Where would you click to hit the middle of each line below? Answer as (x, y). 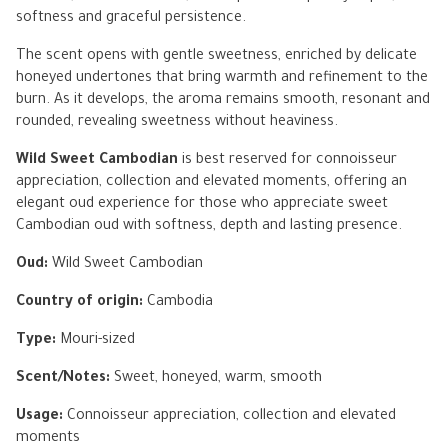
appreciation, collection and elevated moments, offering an (211, 182)
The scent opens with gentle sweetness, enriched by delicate (216, 56)
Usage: (39, 416)
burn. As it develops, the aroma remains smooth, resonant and (223, 100)
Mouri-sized (97, 340)
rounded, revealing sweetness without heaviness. (177, 122)
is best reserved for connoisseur (289, 160)
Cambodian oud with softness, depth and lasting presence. (209, 226)
